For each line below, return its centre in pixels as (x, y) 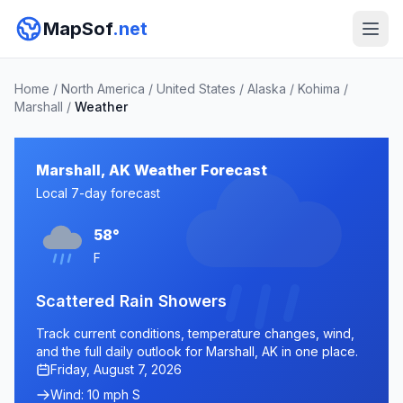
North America (103, 89)
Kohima (319, 89)
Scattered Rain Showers (131, 301)
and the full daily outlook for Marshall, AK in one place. (197, 351)
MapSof (78, 29)
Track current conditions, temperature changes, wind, (195, 333)
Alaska (267, 89)
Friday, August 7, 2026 (116, 369)
